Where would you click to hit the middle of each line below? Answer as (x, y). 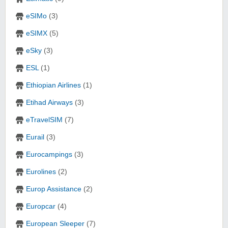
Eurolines (41, 172)
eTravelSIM (44, 120)
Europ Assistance (54, 189)
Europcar (41, 207)
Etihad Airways (49, 103)
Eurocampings (49, 155)
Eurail (35, 137)
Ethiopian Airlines (53, 85)
